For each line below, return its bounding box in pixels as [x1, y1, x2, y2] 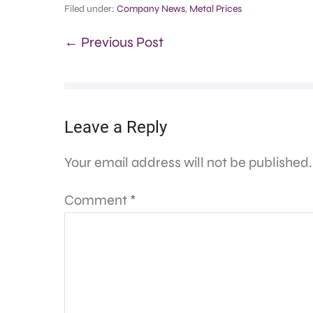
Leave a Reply [64, 117, 167, 137]
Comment [64, 191, 130, 209]
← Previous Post [64, 34, 163, 51]
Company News [117, 3, 185, 15]
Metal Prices [189, 3, 242, 15]
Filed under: [64, 3, 115, 15]
